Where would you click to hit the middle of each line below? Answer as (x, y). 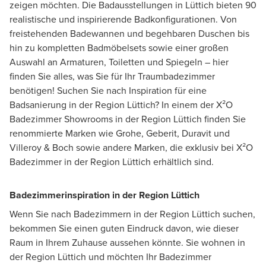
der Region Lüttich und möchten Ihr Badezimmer (110, 256)
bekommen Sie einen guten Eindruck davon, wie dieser (124, 228)
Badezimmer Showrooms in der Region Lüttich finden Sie (128, 119)
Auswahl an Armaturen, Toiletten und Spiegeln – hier (119, 62)
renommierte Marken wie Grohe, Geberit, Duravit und (120, 133)
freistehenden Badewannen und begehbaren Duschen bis (129, 33)
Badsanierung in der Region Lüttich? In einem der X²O (121, 104)
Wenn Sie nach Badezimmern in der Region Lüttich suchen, (132, 214)
